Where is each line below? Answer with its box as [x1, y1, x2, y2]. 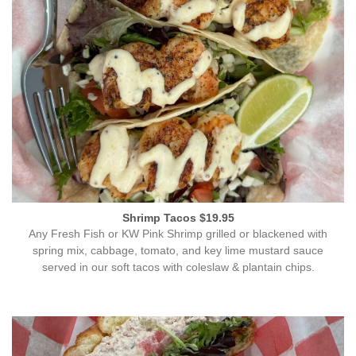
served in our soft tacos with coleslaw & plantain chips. [41, 261, 315, 274]
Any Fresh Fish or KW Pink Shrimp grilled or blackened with [29, 228, 327, 241]
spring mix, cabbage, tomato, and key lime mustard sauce [33, 245, 323, 257]
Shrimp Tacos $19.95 [122, 211, 234, 224]
